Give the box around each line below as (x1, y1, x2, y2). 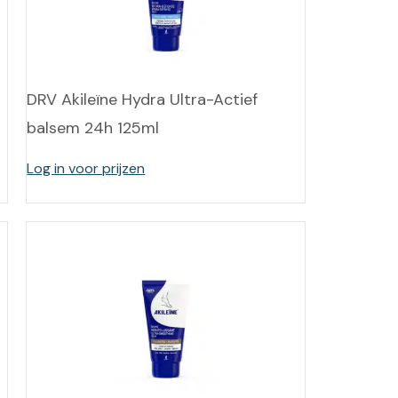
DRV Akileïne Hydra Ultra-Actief (27, 89, 259, 110)
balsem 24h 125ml (27, 117, 160, 139)
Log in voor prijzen (27, 159, 146, 178)
